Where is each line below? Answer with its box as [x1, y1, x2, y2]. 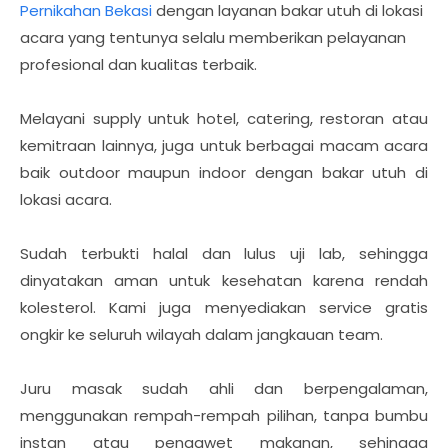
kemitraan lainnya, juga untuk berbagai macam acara [20, 134, 428, 156]
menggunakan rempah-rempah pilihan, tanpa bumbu [20, 404, 428, 426]
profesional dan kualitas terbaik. [20, 53, 257, 75]
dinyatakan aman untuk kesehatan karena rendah [20, 269, 428, 291]
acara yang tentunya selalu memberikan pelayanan [20, 26, 406, 48]
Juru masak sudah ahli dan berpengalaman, [20, 377, 428, 399]
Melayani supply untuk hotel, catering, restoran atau [20, 107, 428, 129]
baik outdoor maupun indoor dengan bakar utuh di [20, 161, 428, 183]
